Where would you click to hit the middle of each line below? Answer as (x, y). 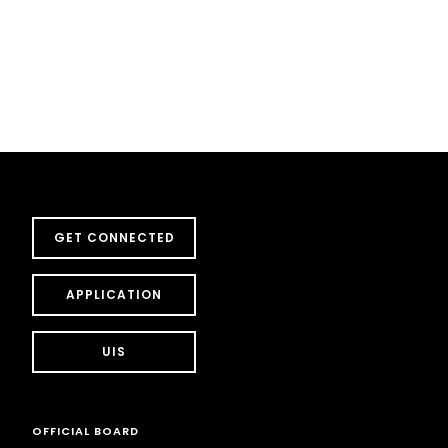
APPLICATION (114, 295)
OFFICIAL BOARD (85, 431)
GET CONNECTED (114, 238)
